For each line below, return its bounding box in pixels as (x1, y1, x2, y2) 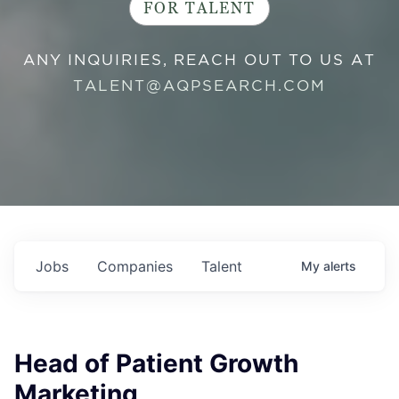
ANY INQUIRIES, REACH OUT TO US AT (23, 52, 376, 68)
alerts (323, 258, 356, 273)
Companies (97, 257, 173, 275)
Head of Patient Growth (14, 348, 298, 379)
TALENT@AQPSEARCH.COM (73, 77, 326, 94)
